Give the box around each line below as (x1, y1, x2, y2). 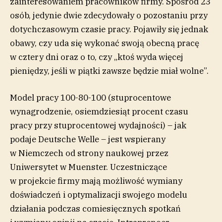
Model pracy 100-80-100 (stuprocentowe (10, 92, 171, 103)
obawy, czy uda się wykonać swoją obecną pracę (10, 37, 199, 49)
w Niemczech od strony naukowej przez (10, 147, 168, 159)
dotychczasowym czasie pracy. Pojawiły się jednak (10, 23, 208, 35)
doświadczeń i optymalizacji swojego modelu (10, 189, 187, 200)
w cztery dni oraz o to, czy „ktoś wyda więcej (10, 51, 183, 62)
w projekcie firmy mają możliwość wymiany (10, 175, 182, 186)
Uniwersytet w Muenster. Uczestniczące (10, 161, 167, 172)
